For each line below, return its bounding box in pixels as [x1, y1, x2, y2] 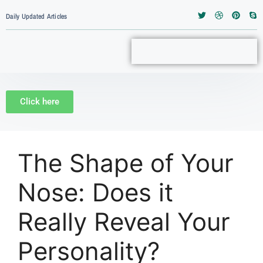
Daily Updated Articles [6, 11, 68, 21]
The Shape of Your [18, 148, 234, 178]
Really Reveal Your [18, 207, 230, 237]
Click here [20, 96, 59, 107]
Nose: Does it [18, 177, 173, 207]
